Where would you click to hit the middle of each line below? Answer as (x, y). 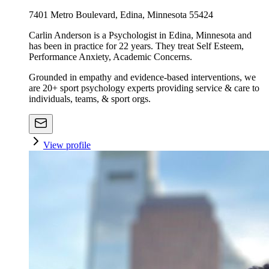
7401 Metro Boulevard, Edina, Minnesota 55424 (121, 15)
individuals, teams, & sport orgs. (90, 99)
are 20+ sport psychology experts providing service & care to (144, 88)
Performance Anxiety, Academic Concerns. (110, 57)
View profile (67, 145)
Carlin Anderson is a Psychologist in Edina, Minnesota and (140, 35)
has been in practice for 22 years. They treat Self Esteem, (136, 46)
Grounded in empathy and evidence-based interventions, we (142, 77)
